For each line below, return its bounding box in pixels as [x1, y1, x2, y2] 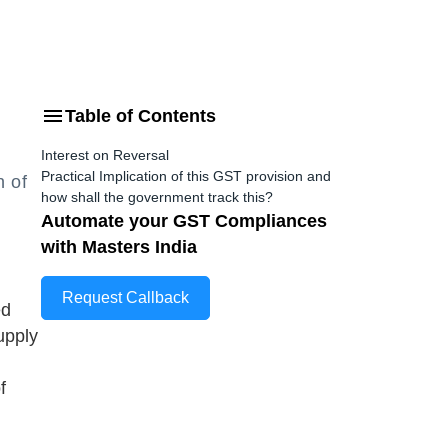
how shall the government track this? [41, 189, 273, 205]
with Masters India [41, 237, 197, 257]
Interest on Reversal [41, 147, 169, 163]
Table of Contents [65, 106, 216, 126]
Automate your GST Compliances [41, 211, 327, 231]
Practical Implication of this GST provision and [41, 168, 331, 184]
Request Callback [62, 289, 189, 306]
